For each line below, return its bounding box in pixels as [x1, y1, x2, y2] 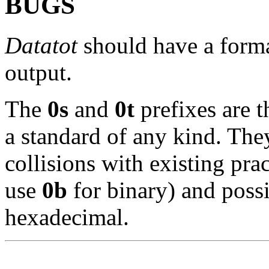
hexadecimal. [5, 204, 129, 230]
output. [5, 59, 72, 85]
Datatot [5, 32, 77, 58]
